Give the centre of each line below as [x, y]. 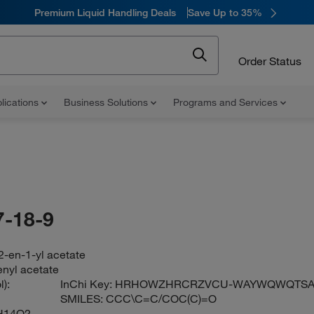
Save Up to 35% [225, 12]
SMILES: [83, 299]
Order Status [270, 61]
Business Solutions [107, 102]
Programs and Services [227, 102]
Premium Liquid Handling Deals [105, 12]
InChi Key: [88, 284]
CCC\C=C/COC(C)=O [162, 299]
